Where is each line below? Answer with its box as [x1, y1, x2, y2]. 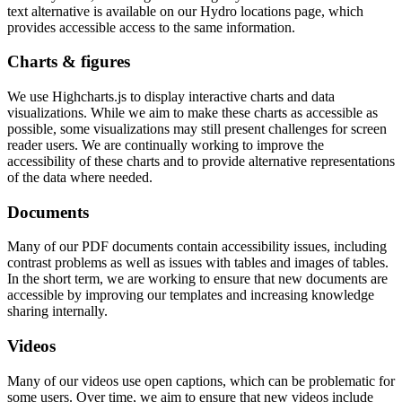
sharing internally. [7, 303, 108, 319]
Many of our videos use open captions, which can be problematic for [7, 372, 395, 389]
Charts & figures [7, 52, 130, 72]
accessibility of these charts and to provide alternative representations [7, 153, 395, 170]
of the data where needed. [7, 170, 153, 186]
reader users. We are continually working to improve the [7, 137, 324, 153]
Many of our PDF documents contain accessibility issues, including [7, 239, 387, 255]
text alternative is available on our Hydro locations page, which [7, 3, 363, 19]
